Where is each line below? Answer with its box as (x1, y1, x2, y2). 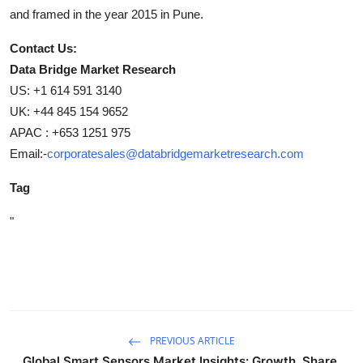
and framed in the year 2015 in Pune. (10, 6, 203, 21)
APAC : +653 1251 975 (10, 125, 130, 139)
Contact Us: (10, 41, 77, 55)
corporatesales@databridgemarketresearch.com (47, 146, 304, 160)
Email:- (10, 146, 47, 160)
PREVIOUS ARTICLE (147, 334, 235, 348)
